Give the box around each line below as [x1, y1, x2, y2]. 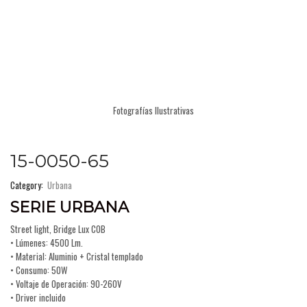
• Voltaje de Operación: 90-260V [10, 277, 122, 291]
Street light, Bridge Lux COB [10, 222, 106, 236]
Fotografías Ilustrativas [113, 103, 194, 117]
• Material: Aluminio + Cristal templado [10, 249, 143, 264]
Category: [10, 177, 45, 192]
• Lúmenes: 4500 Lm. [10, 236, 83, 250]
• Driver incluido [10, 291, 66, 305]
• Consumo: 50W [10, 263, 67, 278]
